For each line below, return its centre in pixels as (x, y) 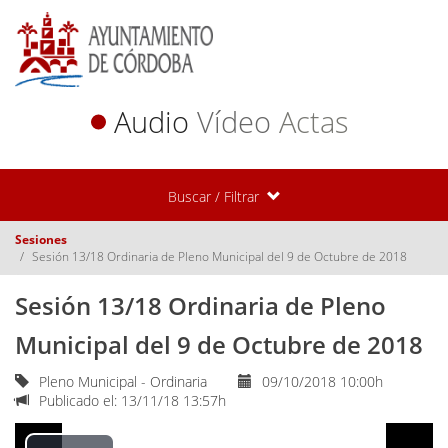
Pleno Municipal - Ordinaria (121, 381)
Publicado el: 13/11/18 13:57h (130, 400)
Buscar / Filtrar (213, 196)
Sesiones (41, 239)
